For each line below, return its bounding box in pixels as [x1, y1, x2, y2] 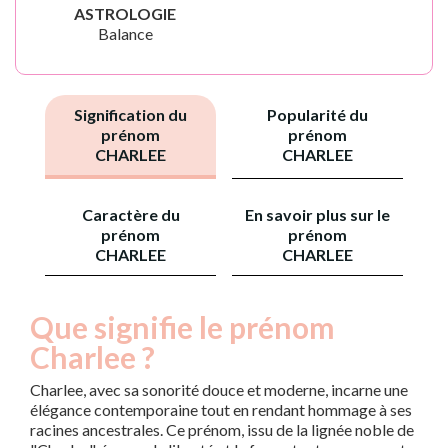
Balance [97, 24, 153, 43]
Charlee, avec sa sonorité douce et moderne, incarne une [30, 380, 408, 399]
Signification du [74, 105, 187, 124]
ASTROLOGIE [74, 4, 176, 23]
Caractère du [81, 205, 180, 224]
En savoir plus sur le [245, 205, 390, 224]
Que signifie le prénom [30, 309, 335, 345]
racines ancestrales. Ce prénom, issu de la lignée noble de [30, 420, 414, 439]
